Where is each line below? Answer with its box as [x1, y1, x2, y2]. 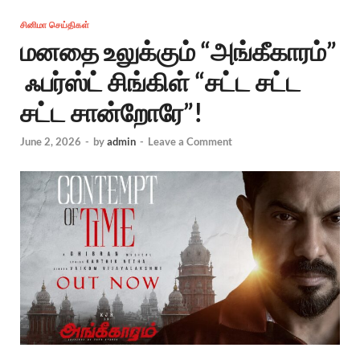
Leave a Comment [148, 134, 232, 148]
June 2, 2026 [20, 134, 81, 148]
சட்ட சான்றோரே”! [20, 96, 203, 129]
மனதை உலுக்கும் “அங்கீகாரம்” [20, 35, 337, 67]
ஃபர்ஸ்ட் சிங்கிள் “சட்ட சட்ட [20, 66, 301, 98]
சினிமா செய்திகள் [20, 19, 89, 31]
